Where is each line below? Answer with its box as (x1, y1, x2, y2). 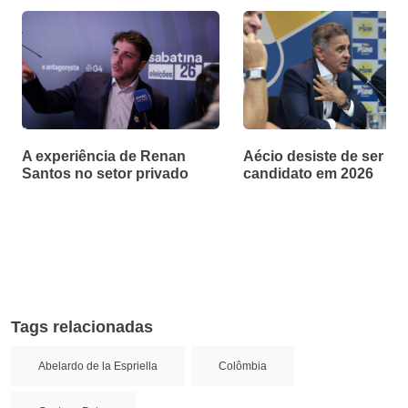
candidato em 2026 (243, 165, 373, 181)
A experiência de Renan (22, 148, 186, 164)
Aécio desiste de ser (243, 148, 383, 164)
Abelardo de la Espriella (38, 359, 158, 372)
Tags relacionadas (11, 317, 153, 336)
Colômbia (219, 359, 267, 372)
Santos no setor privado (22, 165, 189, 181)
